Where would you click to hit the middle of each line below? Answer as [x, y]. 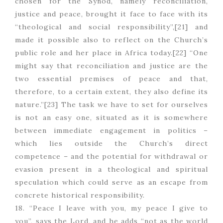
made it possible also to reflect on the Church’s [111, 40]
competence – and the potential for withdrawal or [111, 157]
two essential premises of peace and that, [111, 79]
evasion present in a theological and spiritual [111, 169]
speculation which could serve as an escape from [111, 182]
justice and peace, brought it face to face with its [111, 14]
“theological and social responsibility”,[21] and [111, 27]
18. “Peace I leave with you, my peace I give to [111, 208]
